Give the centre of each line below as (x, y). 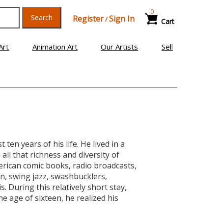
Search (41, 17)
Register (88, 19)
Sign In (122, 19)
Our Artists (120, 47)
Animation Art (55, 47)
